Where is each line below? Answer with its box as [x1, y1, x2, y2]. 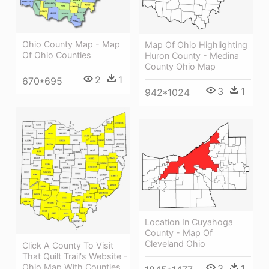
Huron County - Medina [145, 50, 239, 61]
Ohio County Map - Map [22, 38, 120, 49]
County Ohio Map [145, 61, 216, 72]
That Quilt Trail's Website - [22, 250, 128, 261]
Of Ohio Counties [22, 49, 91, 60]
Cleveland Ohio [145, 238, 205, 249]
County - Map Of [145, 228, 213, 238]
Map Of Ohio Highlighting [145, 40, 247, 50]
